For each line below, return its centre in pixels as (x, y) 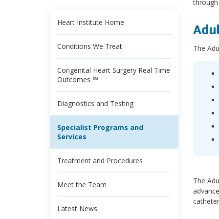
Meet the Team (82, 185)
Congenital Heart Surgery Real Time (114, 70)
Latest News (77, 209)
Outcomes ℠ (77, 80)
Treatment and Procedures (100, 161)
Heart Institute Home (91, 22)
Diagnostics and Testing (95, 104)
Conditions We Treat (90, 46)
